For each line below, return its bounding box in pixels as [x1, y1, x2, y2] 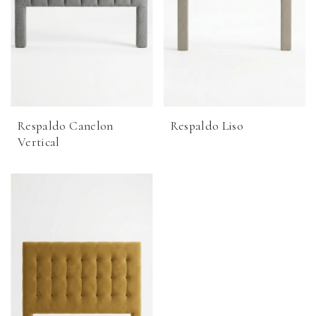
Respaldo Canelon [18, 119, 114, 134]
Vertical [18, 135, 60, 150]
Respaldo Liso [170, 119, 244, 134]
